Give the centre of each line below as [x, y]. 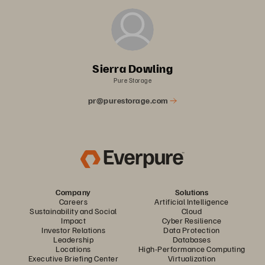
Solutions [192, 192]
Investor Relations [73, 230]
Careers [73, 201]
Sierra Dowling [132, 68]
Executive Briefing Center [73, 258]
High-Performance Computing [192, 248]
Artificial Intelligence [192, 201]
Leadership [73, 239]
